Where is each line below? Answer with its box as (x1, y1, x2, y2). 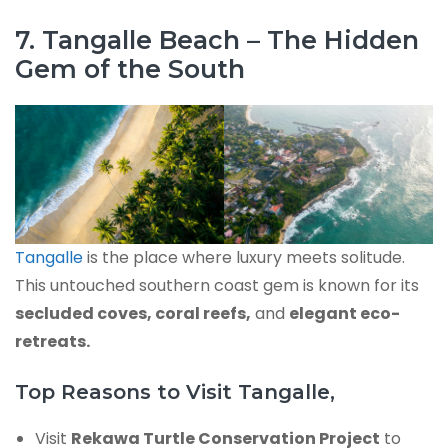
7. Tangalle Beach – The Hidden (15, 25, 419, 56)
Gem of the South (15, 54, 245, 85)
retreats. (15, 330, 90, 354)
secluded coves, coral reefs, (15, 302, 251, 326)
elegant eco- (289, 302, 400, 326)
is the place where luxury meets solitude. (83, 246, 405, 270)
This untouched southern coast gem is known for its (15, 274, 419, 298)
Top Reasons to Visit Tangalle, (15, 380, 335, 405)
